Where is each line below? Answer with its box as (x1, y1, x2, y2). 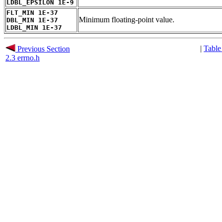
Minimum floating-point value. (79, 15, 174, 24)
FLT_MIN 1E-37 (6, 8, 58, 16)
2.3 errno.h (5, 53, 40, 62)
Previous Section (15, 44, 70, 53)
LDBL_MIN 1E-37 (6, 23, 62, 31)
